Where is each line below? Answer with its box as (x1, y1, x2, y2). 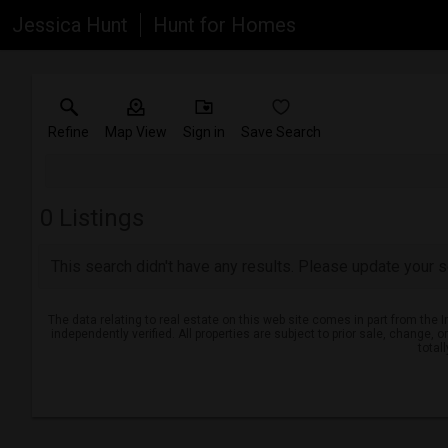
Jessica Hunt (12, 13, 128, 37)
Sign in (183, 124, 225, 140)
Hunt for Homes (153, 13, 296, 37)
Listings (53, 204, 144, 232)
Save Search (241, 124, 321, 140)
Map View (105, 124, 167, 140)
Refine (48, 124, 89, 140)
